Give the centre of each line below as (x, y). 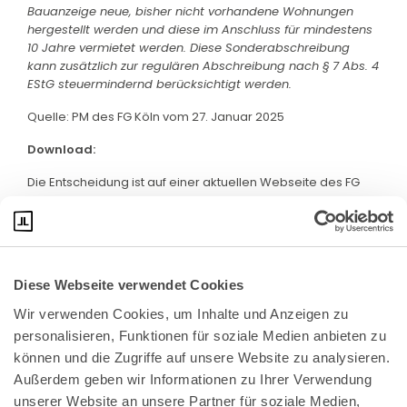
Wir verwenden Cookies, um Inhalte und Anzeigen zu (181, 313)
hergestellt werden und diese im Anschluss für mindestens (200, 29)
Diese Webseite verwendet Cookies (129, 285)
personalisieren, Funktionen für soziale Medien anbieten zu (200, 335)
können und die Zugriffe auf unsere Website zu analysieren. (202, 357)
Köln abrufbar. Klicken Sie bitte (118, 200)
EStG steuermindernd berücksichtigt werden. (159, 84)
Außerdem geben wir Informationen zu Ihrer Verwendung (193, 379)
